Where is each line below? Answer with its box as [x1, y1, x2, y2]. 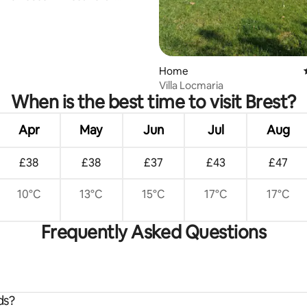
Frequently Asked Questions [40, 220, 267, 244]
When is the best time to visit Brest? [11, 90, 296, 114]
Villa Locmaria [159, 78, 223, 92]
